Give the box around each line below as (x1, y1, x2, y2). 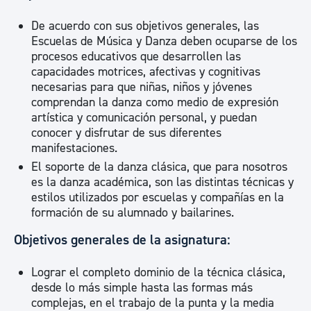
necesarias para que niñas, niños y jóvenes (31, 79, 252, 95)
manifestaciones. (31, 140, 117, 156)
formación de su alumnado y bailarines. (31, 205, 234, 221)
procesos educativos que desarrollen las (31, 49, 241, 65)
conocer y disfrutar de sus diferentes (31, 125, 221, 141)
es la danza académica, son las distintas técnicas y (31, 174, 294, 190)
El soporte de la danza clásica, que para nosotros (31, 159, 287, 175)
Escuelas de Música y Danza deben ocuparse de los (31, 33, 297, 49)
